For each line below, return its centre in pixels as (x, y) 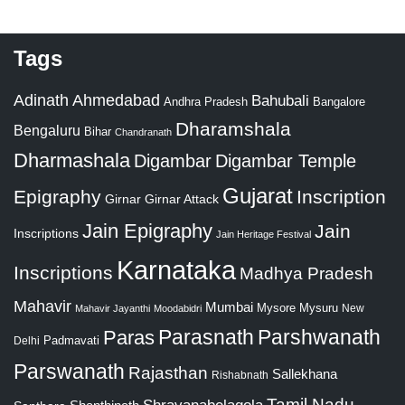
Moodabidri (178, 309)
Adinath (41, 100)
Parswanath (69, 372)
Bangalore (339, 102)
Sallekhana (305, 374)
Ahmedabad (116, 101)
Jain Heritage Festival (264, 235)
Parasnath (206, 338)
